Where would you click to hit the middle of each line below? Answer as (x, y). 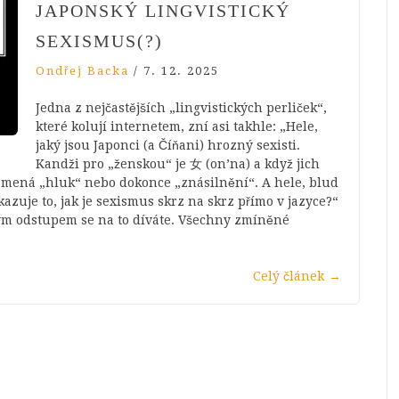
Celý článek (289, 277)
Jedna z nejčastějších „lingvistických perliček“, (181, 108)
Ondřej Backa (82, 71)
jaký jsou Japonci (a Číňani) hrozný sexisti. (168, 146)
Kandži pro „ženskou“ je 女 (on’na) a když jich (178, 164)
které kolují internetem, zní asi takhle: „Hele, (177, 127)
